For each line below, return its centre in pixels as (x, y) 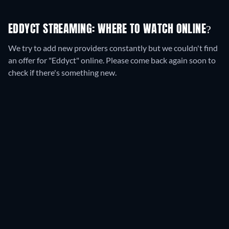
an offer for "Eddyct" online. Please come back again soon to (112, 60)
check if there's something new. (62, 73)
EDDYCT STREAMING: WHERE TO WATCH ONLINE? (110, 30)
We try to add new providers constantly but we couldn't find (113, 48)
